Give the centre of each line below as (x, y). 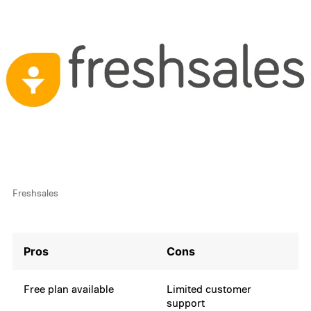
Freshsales (35, 193)
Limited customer (209, 289)
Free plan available (69, 289)
